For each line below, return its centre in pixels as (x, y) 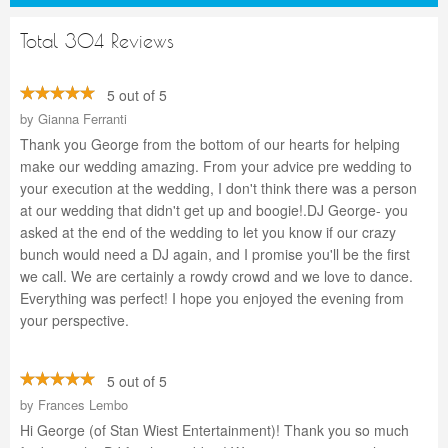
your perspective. (74, 320)
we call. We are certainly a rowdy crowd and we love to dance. (216, 276)
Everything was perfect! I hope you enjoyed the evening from (212, 298)
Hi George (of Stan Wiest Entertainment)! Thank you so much (214, 430)
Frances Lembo (83, 404)
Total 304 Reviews (97, 41)
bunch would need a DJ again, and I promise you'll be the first (215, 254)
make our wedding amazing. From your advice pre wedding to (216, 166)
